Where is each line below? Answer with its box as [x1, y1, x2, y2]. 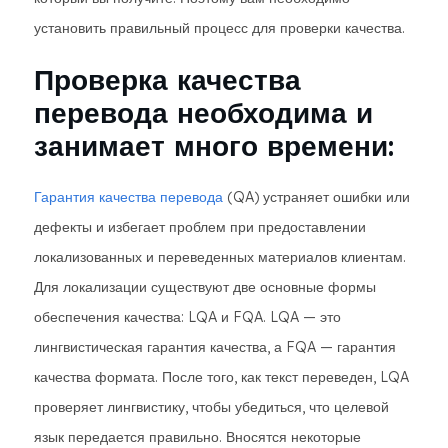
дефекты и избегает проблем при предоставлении [34, 218, 366, 236]
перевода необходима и [34, 95, 373, 130]
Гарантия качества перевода [34, 188, 223, 206]
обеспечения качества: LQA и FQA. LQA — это [34, 308, 341, 326]
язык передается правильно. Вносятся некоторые [34, 428, 361, 446]
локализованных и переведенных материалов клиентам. [34, 248, 406, 266]
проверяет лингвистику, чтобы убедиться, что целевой [34, 398, 389, 416]
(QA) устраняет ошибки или [223, 188, 410, 206]
